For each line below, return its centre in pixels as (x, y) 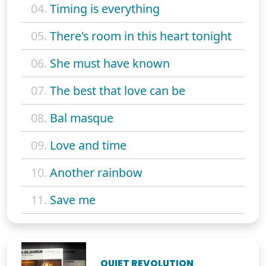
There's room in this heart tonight (141, 36)
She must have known (110, 63)
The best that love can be (118, 90)
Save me (73, 199)
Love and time (88, 145)
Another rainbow (96, 172)
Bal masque (82, 118)
